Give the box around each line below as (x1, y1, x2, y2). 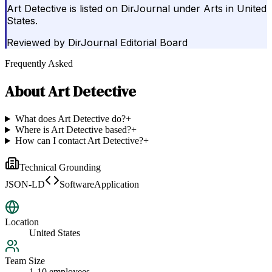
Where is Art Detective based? (15, 124, 131, 135)
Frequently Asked (5, 58, 73, 69)
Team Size (5, 256, 45, 267)
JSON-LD (5, 179, 45, 190)
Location (5, 217, 39, 228)
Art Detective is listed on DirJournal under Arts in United (7, 2, 267, 15)
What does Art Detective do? (15, 114, 126, 124)
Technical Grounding (19, 162, 101, 173)
